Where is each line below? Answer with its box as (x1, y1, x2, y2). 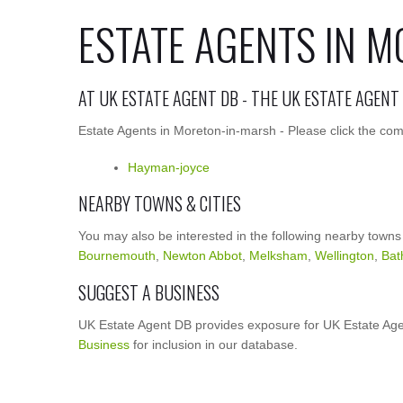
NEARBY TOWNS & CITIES (78, 190, 241, 217)
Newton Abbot (163, 248, 242, 263)
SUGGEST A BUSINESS (78, 279, 219, 306)
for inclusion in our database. (130, 337, 298, 352)
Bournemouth (78, 248, 156, 263)
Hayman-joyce (128, 160, 210, 175)
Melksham (249, 248, 308, 263)
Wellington (315, 248, 374, 263)
